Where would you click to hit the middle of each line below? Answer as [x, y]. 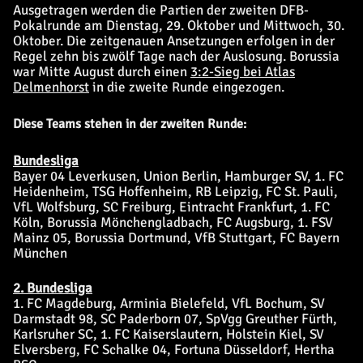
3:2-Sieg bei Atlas [243, 72]
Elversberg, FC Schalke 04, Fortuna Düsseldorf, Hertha [174, 350]
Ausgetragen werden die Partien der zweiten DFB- [161, 10]
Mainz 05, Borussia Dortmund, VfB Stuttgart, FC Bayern [176, 238]
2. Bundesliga [53, 288]
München [40, 253]
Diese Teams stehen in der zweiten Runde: [130, 124]
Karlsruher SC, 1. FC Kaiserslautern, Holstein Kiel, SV [169, 334]
